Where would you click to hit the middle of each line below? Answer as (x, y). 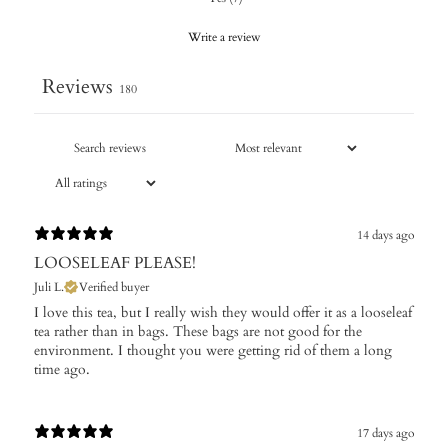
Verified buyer (114, 286)
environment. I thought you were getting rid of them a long (213, 350)
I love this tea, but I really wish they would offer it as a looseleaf (223, 312)
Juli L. (49, 286)
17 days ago (385, 433)
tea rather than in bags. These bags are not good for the (198, 331)
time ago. (62, 369)
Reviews (77, 86)
